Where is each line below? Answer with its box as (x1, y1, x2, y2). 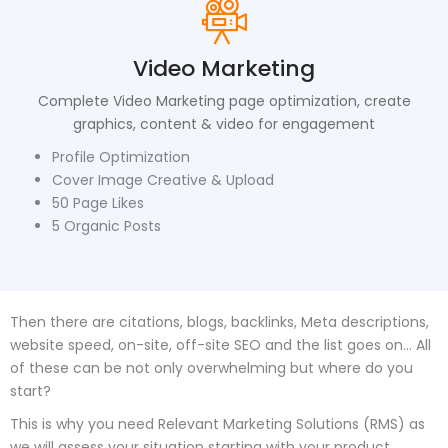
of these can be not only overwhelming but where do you (10, 357, 413, 378)
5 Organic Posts (52, 215, 161, 236)
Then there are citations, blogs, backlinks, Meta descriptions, (10, 311, 429, 332)
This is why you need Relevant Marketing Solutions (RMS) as (10, 413, 425, 434)
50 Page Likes (52, 192, 144, 213)
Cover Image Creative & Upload (52, 169, 274, 190)
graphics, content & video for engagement (73, 113, 375, 134)
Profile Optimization (52, 146, 190, 167)
